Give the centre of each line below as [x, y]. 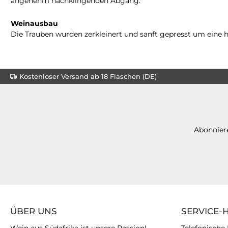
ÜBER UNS [34, 211]
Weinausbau [34, 23]
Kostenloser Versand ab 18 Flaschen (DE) [88, 76]
